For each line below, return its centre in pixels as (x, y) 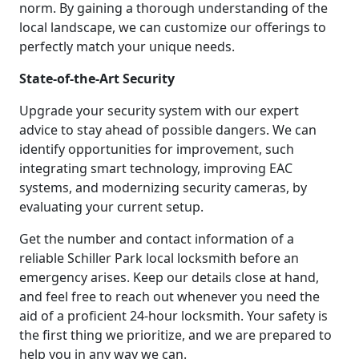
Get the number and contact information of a (157, 239)
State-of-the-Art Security (97, 79)
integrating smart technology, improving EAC (156, 169)
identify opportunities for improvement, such (157, 149)
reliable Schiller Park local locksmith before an (159, 258)
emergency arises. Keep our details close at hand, (169, 278)
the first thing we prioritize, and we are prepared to (175, 335)
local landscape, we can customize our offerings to (173, 28)
